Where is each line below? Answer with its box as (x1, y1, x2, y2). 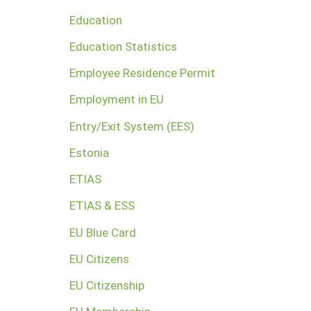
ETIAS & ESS (69, 199, 135, 213)
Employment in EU (69, 92, 164, 107)
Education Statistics (69, 39, 177, 53)
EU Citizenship (69, 278, 144, 293)
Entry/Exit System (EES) (69, 119, 194, 133)
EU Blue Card (69, 225, 136, 239)
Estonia (69, 145, 109, 160)
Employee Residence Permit (69, 66, 215, 81)
